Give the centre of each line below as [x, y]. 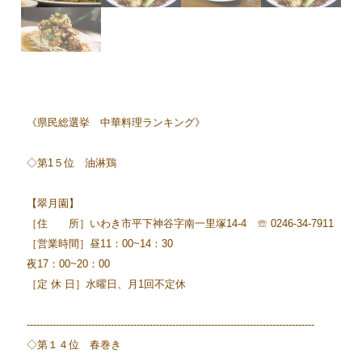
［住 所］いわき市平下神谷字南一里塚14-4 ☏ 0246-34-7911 [180, 223]
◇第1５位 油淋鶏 [71, 162]
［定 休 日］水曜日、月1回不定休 [106, 284]
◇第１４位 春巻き [74, 344]
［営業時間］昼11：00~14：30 [105, 243]
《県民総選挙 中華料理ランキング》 [116, 122]
